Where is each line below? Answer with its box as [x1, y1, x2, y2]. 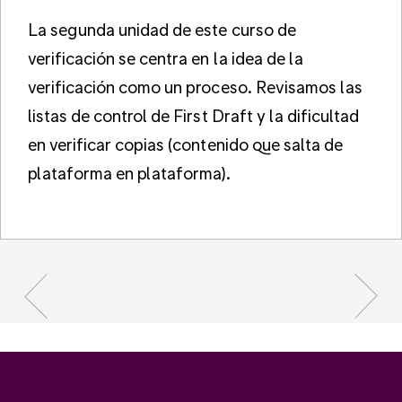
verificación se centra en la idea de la [28, 48, 303, 67]
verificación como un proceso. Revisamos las [28, 76, 363, 96]
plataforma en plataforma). [28, 162, 231, 182]
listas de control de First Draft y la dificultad [28, 105, 359, 125]
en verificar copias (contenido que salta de [28, 134, 343, 153]
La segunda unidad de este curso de [28, 19, 296, 39]
